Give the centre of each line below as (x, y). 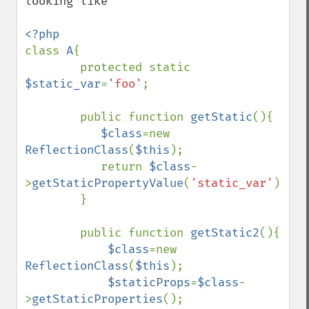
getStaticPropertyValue (108, 183)
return (125, 167)
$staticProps (149, 282)
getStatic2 (225, 233)
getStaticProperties (97, 299)
